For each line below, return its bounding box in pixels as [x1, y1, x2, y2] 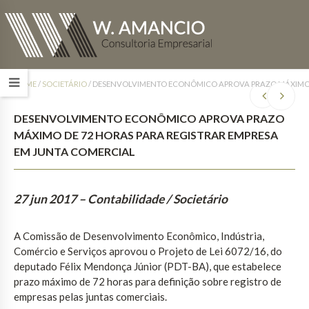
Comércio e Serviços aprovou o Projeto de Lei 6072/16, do [14, 245, 282, 258]
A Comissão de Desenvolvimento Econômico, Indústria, [14, 230, 264, 243]
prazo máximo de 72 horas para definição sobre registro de [14, 275, 281, 288]
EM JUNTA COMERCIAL [14, 144, 135, 158]
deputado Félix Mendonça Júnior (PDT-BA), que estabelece [14, 260, 281, 273]
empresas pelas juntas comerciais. [14, 290, 167, 303]
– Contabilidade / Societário [79, 191, 228, 206]
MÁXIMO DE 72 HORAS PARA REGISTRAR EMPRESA [14, 128, 278, 141]
